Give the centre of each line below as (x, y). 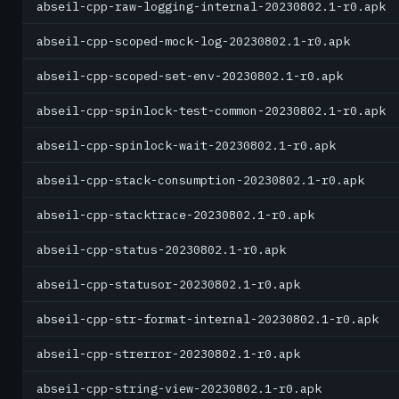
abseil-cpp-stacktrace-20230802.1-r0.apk (175, 215)
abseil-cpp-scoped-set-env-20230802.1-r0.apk (190, 76)
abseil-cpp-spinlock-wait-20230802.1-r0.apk (186, 145)
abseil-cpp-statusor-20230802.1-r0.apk (168, 284)
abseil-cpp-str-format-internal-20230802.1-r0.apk (208, 319)
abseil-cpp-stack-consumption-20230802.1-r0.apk (200, 180)
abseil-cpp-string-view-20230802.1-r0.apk (179, 388)
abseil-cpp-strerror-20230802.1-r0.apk (168, 354)
